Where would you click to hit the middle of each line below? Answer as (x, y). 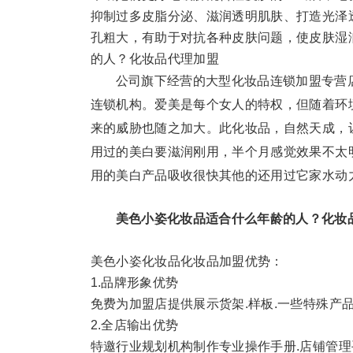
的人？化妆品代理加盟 (155, 59)
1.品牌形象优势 (134, 282)
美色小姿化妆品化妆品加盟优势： (187, 261)
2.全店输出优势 (134, 325)
